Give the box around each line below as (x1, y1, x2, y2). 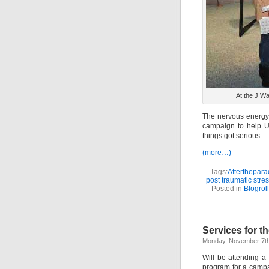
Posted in (211, 184, 244, 193)
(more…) (202, 148, 231, 157)
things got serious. (202, 131, 262, 140)
